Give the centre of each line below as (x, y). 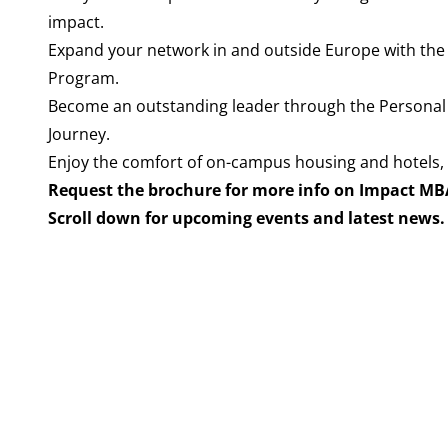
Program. (83, 78)
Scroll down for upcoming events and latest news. (246, 218)
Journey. (79, 134)
